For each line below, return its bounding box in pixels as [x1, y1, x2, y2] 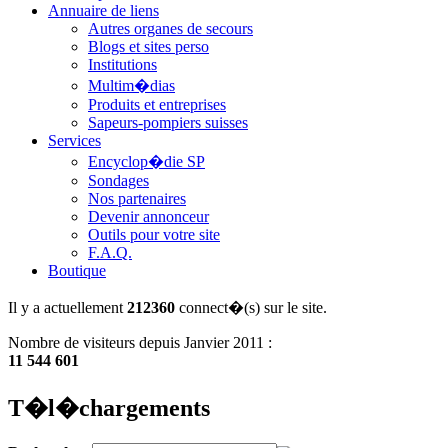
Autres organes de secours [88, 19, 253, 37]
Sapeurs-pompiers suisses [88, 113, 248, 131]
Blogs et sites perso [88, 37, 209, 55]
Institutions [88, 55, 157, 73]
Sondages [88, 171, 149, 189]
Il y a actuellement [8, 298, 127, 316]
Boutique [48, 261, 106, 279]
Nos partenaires [88, 189, 186, 207]
